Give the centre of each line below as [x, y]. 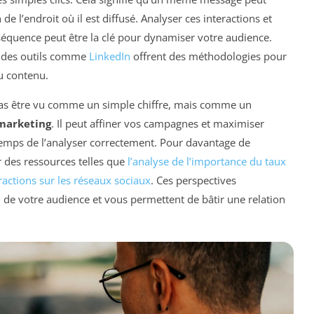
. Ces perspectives [193, 180]
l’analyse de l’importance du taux [207, 161]
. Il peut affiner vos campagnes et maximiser [158, 123]
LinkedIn [110, 56]
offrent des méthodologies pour [209, 56]
